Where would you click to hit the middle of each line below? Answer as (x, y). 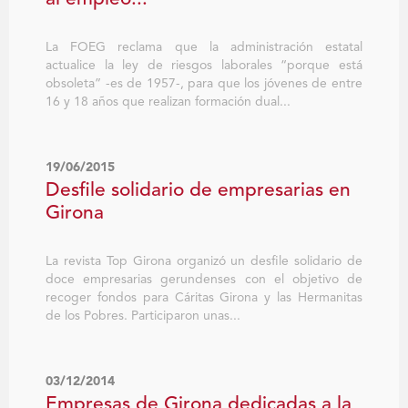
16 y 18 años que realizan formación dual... (168, 102)
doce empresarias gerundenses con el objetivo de (204, 280)
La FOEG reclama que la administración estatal (204, 48)
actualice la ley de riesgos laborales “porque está (204, 66)
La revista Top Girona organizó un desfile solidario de (204, 262)
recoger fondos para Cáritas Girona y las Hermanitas (204, 298)
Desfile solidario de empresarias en (198, 191)
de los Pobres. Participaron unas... (143, 316)
